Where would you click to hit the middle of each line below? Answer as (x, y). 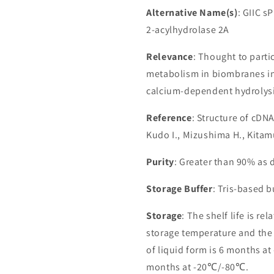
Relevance (170, 57)
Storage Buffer (180, 189)
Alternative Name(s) (192, 13)
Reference (169, 118)
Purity (160, 162)
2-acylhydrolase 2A (188, 30)
